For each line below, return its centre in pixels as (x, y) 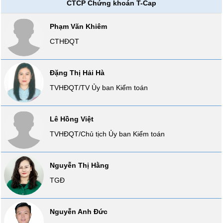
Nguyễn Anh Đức (79, 212)
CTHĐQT (65, 41)
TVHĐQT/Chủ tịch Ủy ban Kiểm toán (108, 134)
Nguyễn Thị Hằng (80, 165)
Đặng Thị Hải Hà (77, 73)
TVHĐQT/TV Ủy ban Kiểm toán (99, 88)
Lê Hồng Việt (72, 119)
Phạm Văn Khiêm (79, 26)
